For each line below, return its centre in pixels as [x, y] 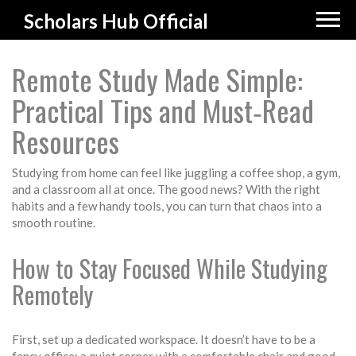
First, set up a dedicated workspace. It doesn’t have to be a [164, 339]
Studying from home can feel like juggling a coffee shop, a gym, [176, 172]
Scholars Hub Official [116, 21]
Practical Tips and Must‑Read [163, 110]
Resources [66, 141]
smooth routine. [54, 222]
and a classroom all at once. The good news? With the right [166, 189]
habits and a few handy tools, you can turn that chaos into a [167, 206]
